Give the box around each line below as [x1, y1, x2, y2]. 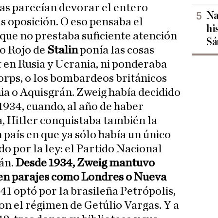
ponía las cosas [78, 44, 154, 56]
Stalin [45, 44, 78, 56]
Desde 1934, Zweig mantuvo [14, 157, 155, 169]
